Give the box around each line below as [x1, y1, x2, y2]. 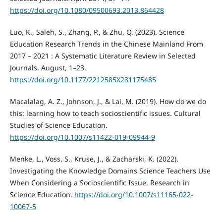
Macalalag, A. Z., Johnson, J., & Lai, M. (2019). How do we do [9, 96, 206, 106]
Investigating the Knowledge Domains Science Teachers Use [9, 166, 211, 175]
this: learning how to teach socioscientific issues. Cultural [9, 108, 201, 118]
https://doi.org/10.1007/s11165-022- [74, 189, 193, 199]
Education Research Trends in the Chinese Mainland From [9, 39, 203, 49]
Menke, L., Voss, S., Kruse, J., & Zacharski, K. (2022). [9, 154, 178, 164]
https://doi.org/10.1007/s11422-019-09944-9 [9, 132, 155, 142]
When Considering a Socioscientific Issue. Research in [9, 177, 189, 187]
